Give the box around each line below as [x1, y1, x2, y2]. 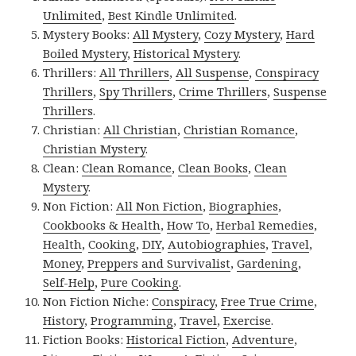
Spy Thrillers [99, 83, 173, 100]
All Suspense [176, 64, 250, 81]
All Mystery [133, 26, 199, 43]
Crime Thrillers [179, 83, 268, 100]
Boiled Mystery [43, 45, 128, 62]
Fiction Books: [43, 331, 127, 348]
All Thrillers [99, 64, 170, 81]
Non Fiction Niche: [43, 293, 153, 310]
